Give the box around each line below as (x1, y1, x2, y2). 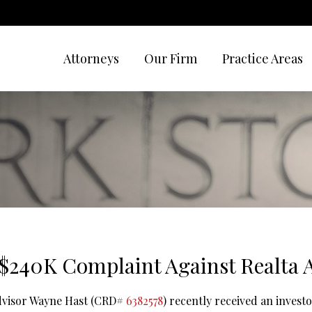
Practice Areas (222, 50, 303, 67)
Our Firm (144, 50, 197, 67)
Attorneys (63, 50, 119, 67)
